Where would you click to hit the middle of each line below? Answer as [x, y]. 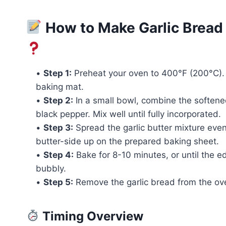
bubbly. [51, 168]
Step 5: [58, 182]
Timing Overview [92, 216]
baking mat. [60, 87]
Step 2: [58, 100]
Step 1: [58, 73]
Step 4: [59, 155]
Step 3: [58, 127]
